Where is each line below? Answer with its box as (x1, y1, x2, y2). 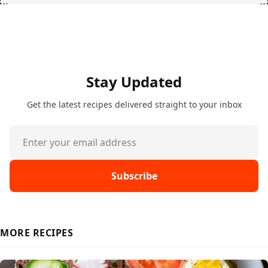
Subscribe (111, 169, 157, 183)
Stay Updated (86, 72, 182, 92)
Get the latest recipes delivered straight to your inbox (26, 99, 242, 111)
